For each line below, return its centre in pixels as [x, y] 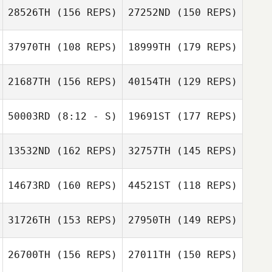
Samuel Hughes [83, 123]
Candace [203, 159]
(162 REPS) [84, 151]
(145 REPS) [204, 151]
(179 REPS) [204, 47]
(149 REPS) [204, 220]
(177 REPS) [204, 116]
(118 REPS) [204, 185]
